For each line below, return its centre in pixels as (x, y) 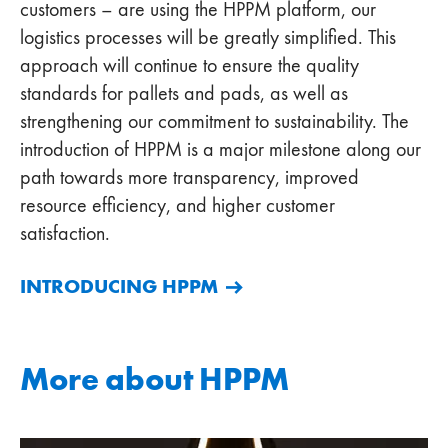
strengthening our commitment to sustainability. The (214, 120)
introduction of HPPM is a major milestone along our (220, 148)
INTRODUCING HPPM (119, 285)
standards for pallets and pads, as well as (184, 92)
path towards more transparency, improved (189, 176)
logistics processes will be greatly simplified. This (208, 36)
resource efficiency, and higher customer (177, 204)
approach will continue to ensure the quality (189, 64)
